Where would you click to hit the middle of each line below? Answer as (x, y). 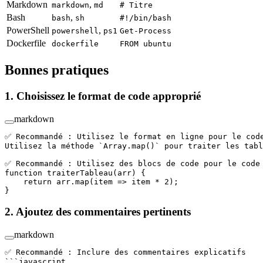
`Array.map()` (129, 146)
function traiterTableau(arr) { (75, 173)
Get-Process (146, 31)
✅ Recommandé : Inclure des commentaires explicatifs (125, 252)
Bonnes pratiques (58, 70)
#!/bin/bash (146, 18)
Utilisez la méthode (52, 146)
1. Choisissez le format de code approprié (104, 96)
